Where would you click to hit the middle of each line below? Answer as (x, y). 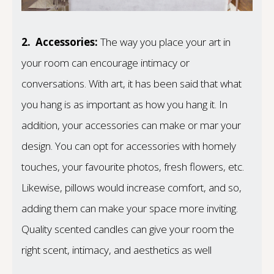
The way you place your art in (164, 42)
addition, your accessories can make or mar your (131, 125)
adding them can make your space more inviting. (130, 208)
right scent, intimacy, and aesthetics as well (117, 250)
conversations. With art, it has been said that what (131, 83)
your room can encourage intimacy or (106, 62)
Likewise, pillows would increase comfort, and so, (131, 187)
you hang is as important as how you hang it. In (124, 104)
